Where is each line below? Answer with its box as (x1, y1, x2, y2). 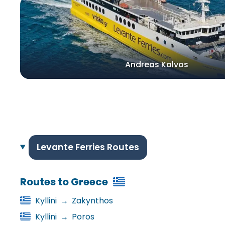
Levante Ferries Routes (36, 141, 139, 153)
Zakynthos (70, 194, 114, 206)
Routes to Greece (20, 174, 108, 189)
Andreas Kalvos (125, 58, 188, 70)
